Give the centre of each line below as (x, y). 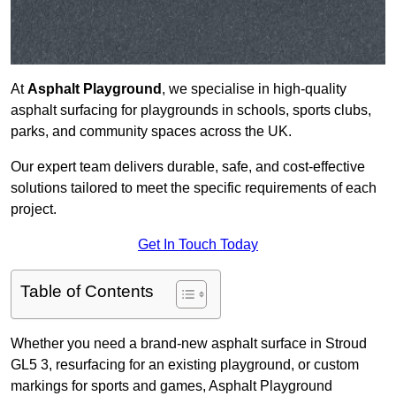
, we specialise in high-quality (254, 89)
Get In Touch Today (198, 245)
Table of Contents (87, 292)
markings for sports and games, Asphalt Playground (171, 386)
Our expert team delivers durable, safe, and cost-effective (188, 167)
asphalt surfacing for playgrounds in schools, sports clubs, (191, 110)
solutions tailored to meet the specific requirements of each (194, 188)
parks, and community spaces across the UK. (151, 132)
